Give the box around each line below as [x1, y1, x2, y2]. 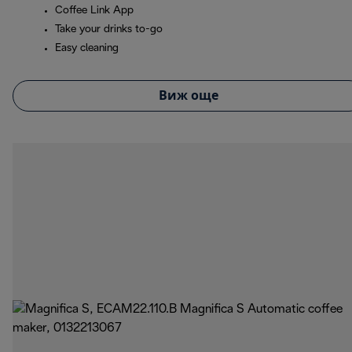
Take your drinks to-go [55, 24, 163, 35]
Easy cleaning [55, 43, 119, 54]
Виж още [159, 90, 218, 102]
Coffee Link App [55, 5, 134, 16]
